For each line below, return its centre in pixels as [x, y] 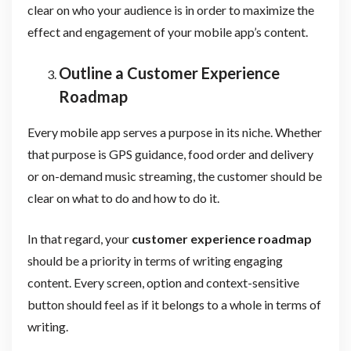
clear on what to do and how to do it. [123, 197]
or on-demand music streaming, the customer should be [174, 175]
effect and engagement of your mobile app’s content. [167, 31]
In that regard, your [79, 238]
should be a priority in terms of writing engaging [155, 260]
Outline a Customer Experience [169, 72]
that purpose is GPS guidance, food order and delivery [170, 154]
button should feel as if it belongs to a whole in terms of [174, 304]
